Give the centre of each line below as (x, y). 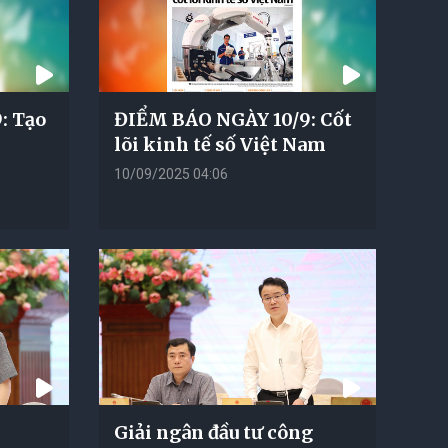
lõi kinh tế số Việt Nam (219, 144)
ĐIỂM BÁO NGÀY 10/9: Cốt (232, 119)
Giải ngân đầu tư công (213, 432)
